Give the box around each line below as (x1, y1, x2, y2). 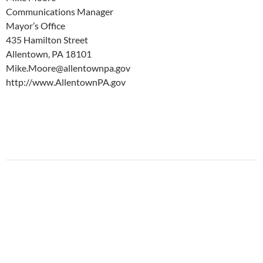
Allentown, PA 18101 (6, 48, 92, 60)
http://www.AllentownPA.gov (6, 76, 126, 88)
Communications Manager (6, 6, 113, 18)
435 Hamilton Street (6, 34, 88, 46)
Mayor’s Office (6, 20, 65, 32)
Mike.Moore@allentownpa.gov (6, 62, 130, 74)
